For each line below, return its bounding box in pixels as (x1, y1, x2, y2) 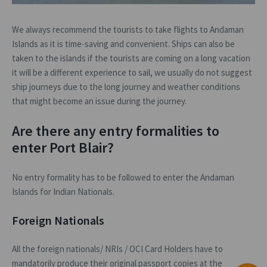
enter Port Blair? (12, 138, 114, 157)
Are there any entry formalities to (12, 122, 219, 141)
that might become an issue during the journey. (12, 95, 187, 107)
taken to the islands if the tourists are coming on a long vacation (12, 52, 250, 64)
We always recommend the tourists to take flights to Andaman (12, 24, 244, 36)
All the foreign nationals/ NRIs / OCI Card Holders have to (12, 243, 223, 255)
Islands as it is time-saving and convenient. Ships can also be (12, 38, 235, 50)
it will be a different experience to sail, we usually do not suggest (12, 67, 252, 79)
